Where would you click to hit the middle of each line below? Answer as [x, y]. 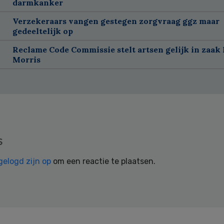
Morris [26, 59]
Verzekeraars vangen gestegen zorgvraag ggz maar [116, 21]
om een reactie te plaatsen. [103, 161]
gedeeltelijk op [42, 31]
